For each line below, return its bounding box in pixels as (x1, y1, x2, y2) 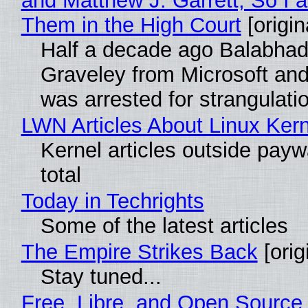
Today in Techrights (21, 189, 204, 214)
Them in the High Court (21, 13, 241, 38)
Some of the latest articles (40, 214, 288, 239)
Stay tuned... (40, 265, 162, 289)
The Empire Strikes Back (21, 240, 258, 265)
